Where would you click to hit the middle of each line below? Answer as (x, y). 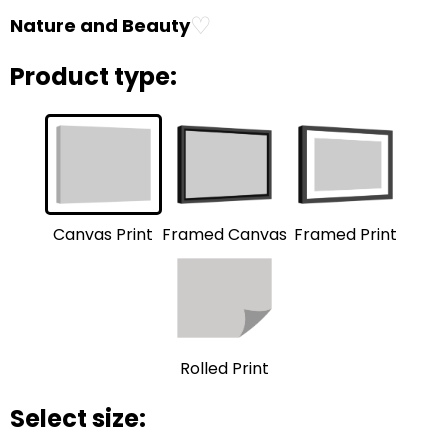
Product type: (93, 76)
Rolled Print (224, 368)
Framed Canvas (224, 235)
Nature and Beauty (100, 25)
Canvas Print (103, 235)
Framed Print (345, 234)
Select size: (78, 418)
